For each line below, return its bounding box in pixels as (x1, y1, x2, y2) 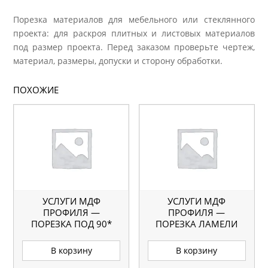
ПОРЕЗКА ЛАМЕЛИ (156, 217, 238, 230)
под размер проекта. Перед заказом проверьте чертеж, (13, 41, 255, 53)
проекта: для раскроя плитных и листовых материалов (13, 28, 255, 39)
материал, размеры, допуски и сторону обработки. (13, 55, 223, 67)
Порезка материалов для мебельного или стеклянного (13, 14, 255, 26)
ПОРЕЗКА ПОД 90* (31, 217, 112, 230)
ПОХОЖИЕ (13, 84, 59, 96)
